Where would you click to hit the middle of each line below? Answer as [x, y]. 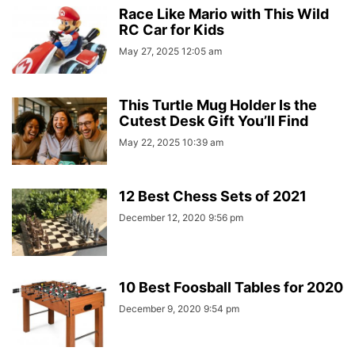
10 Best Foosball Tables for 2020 [231, 287]
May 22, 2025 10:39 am [171, 142]
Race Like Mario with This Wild [224, 13]
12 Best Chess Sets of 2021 [213, 196]
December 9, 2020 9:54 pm [179, 308]
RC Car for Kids [172, 29]
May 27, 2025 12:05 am [170, 51]
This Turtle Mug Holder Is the [218, 105]
